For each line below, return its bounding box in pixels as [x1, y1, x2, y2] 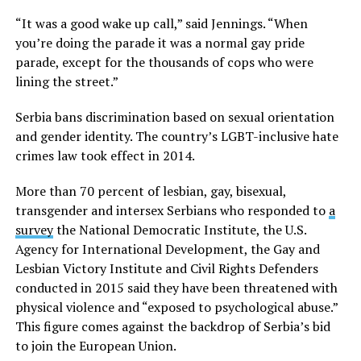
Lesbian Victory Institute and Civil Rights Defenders [15, 259, 318, 278]
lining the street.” [15, 73, 118, 91]
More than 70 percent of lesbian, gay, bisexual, [15, 182, 286, 201]
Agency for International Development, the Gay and [15, 240, 320, 259]
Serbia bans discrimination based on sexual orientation [15, 108, 334, 127]
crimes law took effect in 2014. [15, 147, 195, 165]
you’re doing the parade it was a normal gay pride [15, 34, 305, 52]
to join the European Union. [15, 337, 176, 355]
